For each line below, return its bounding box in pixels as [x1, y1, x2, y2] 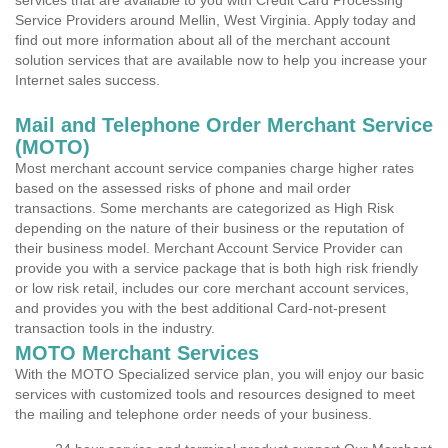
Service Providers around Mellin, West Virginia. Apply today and [15, 12, 416, 28]
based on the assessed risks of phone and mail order [15, 180, 351, 196]
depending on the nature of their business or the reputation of [15, 220, 404, 236]
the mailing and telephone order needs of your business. [15, 406, 372, 422]
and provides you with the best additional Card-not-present [15, 300, 386, 316]
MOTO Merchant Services [15, 342, 259, 364]
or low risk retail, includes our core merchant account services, [15, 280, 409, 296]
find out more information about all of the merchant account [15, 32, 390, 48]
